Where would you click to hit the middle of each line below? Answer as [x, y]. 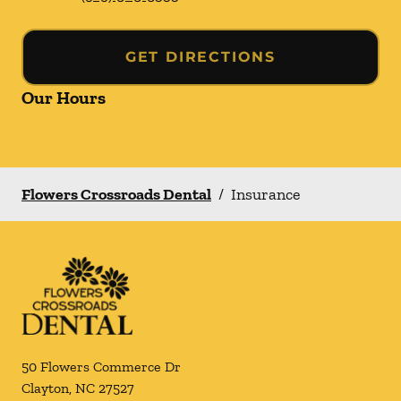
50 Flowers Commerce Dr [101, 367]
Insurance [265, 194]
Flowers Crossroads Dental [116, 194]
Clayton [45, 388]
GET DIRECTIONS [200, 57]
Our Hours [64, 98]
